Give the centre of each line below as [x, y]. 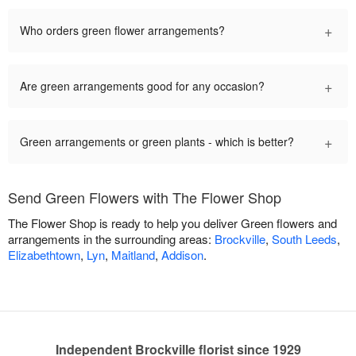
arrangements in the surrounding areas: [111, 239]
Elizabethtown [44, 255]
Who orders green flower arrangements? [122, 31]
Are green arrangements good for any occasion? [142, 86]
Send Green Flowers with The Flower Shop [145, 197]
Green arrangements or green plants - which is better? [157, 142]
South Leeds [304, 239]
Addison [182, 255]
